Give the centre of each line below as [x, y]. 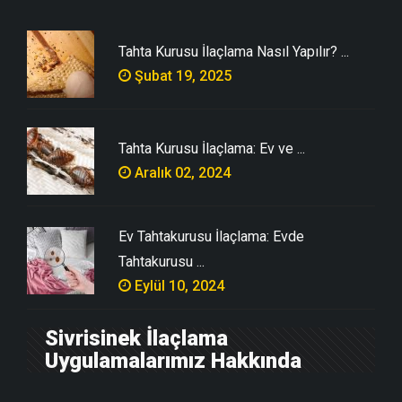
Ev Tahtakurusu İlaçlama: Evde [211, 236]
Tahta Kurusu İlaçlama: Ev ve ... [212, 148]
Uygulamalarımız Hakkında [173, 360]
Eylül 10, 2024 [178, 285]
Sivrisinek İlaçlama [136, 338]
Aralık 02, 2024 [181, 172]
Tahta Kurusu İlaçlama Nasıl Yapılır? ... [234, 51]
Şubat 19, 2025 [181, 75]
